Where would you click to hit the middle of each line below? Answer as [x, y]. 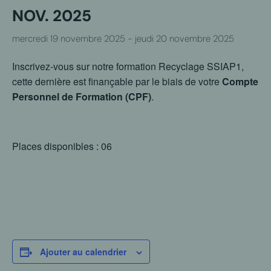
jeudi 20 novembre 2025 [184, 39]
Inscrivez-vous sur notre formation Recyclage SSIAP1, [128, 66]
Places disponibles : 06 [62, 146]
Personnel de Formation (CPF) [82, 96]
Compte [240, 81]
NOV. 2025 [52, 16]
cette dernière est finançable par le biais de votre [117, 81]
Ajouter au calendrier [83, 252]
